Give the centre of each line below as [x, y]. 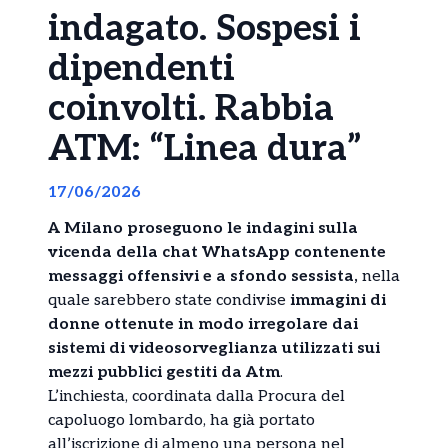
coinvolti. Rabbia [191, 109]
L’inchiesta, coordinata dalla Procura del [196, 397]
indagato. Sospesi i [204, 29]
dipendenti [141, 69]
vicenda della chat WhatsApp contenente [217, 253]
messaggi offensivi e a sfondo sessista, [203, 277]
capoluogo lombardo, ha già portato [181, 421]
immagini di [336, 301]
